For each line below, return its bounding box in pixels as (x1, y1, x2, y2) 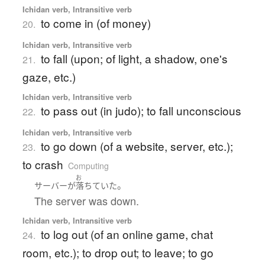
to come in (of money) (40, 15, 151, 31)
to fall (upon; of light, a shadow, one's (40, 50, 228, 67)
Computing (67, 160, 109, 172)
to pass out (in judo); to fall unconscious (40, 102, 241, 119)
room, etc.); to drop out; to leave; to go (22, 244, 214, 260)
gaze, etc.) (22, 69, 76, 85)
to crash (22, 156, 63, 173)
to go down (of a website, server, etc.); (40, 138, 233, 154)
